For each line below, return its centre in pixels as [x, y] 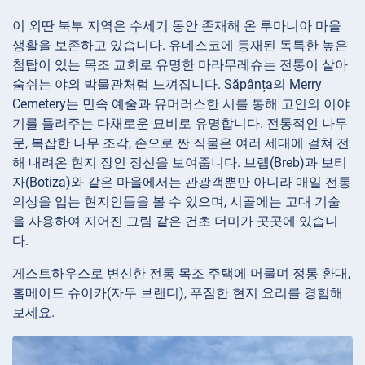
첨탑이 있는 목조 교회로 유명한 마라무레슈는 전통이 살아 [180, 64]
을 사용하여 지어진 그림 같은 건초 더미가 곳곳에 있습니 [175, 221]
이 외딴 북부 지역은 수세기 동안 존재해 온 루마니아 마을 [177, 25]
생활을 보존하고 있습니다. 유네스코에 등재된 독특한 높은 [180, 45]
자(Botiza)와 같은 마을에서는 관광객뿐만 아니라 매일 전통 [182, 182]
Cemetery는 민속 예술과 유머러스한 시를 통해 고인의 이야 [181, 103]
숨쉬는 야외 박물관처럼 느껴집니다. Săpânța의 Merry [167, 84]
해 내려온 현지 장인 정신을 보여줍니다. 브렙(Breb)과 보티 [180, 162]
